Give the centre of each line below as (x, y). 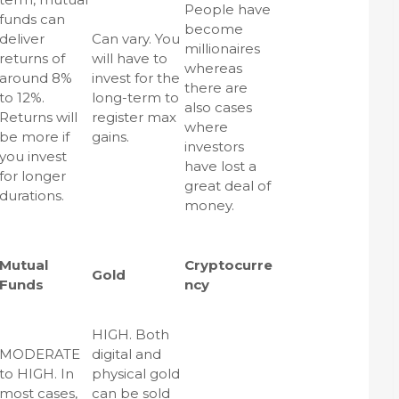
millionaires (222, 49)
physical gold (136, 374)
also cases (218, 107)
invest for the (136, 78)
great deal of (228, 186)
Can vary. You (136, 39)
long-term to (135, 98)
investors (214, 147)
